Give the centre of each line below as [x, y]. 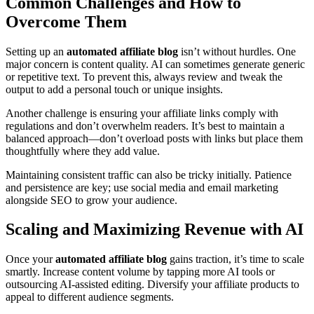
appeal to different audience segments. [90, 297]
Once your [30, 259]
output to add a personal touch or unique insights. [114, 89]
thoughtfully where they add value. [83, 151]
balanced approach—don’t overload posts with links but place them [154, 138]
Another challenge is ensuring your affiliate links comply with [142, 113]
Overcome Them [66, 21]
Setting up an [36, 51]
